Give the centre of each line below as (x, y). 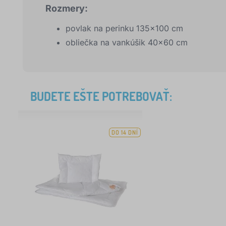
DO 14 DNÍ (125, 133)
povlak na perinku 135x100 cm (124, 29)
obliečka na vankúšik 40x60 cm (127, 43)
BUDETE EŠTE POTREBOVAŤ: (101, 96)
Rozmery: (67, 9)
